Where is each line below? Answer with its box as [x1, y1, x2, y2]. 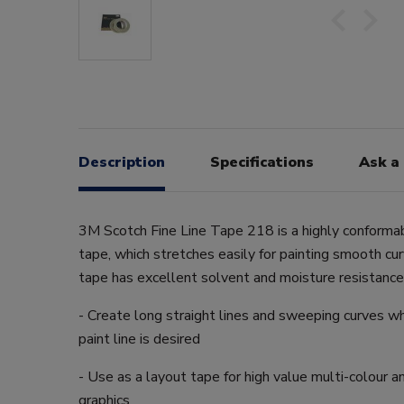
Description [78, 151, 165, 172]
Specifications [210, 151, 314, 172]
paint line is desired [78, 328, 200, 349]
